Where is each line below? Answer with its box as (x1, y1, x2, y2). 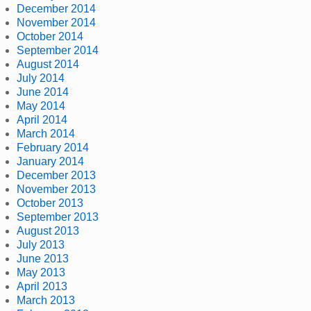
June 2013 (17, 252, 69, 264)
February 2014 (17, 141, 89, 153)
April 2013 (17, 280, 67, 292)
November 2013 (17, 183, 96, 195)
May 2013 (17, 266, 65, 278)
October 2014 (17, 30, 83, 42)
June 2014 (17, 85, 69, 98)
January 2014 (17, 155, 84, 167)
